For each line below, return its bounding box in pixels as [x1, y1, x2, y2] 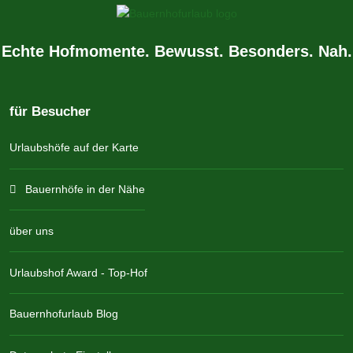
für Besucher [9, 102, 91, 119]
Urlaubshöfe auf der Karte [9, 141, 139, 154]
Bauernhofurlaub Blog [9, 307, 118, 321]
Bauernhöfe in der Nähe [24, 182, 145, 195]
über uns [9, 224, 54, 237]
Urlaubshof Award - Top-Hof [9, 266, 147, 279]
